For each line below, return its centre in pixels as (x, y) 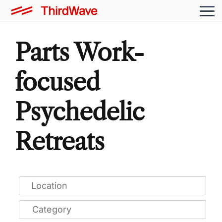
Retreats (60, 141)
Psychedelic (80, 111)
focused (57, 82)
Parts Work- (80, 52)
